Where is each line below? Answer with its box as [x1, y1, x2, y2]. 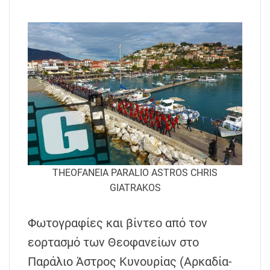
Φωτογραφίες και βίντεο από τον [28, 216, 207, 231]
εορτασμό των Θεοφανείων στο [28, 235, 199, 250]
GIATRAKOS [109, 182, 161, 194]
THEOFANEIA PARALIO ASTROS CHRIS [52, 167, 218, 179]
